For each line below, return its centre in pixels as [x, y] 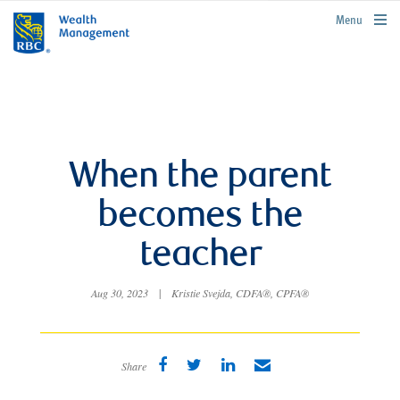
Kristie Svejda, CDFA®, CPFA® [239, 293]
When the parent [200, 179]
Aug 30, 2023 [121, 293]
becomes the [200, 218]
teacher [200, 257]
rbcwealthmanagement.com [336, 17]
